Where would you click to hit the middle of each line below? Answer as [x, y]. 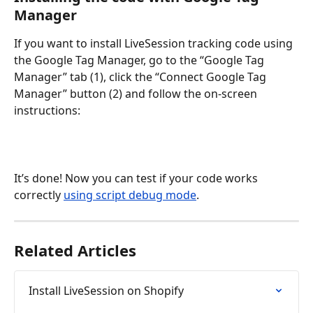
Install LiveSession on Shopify [106, 290]
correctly [39, 195]
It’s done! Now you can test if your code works [137, 178]
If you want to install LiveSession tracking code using [155, 43]
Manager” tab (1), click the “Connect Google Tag [141, 77]
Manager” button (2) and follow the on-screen [137, 93]
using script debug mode [130, 195]
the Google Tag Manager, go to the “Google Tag [140, 60]
